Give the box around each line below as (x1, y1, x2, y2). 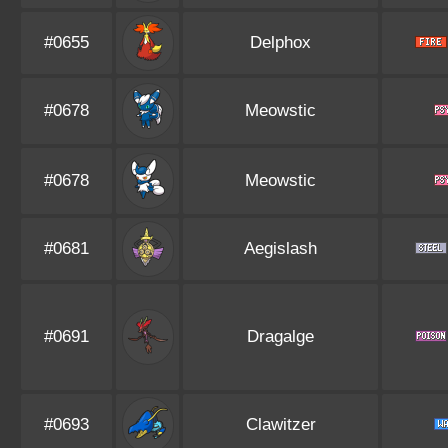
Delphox (250, 33, 311, 52)
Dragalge (247, 327, 314, 346)
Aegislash (244, 239, 317, 258)
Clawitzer (245, 415, 316, 434)
